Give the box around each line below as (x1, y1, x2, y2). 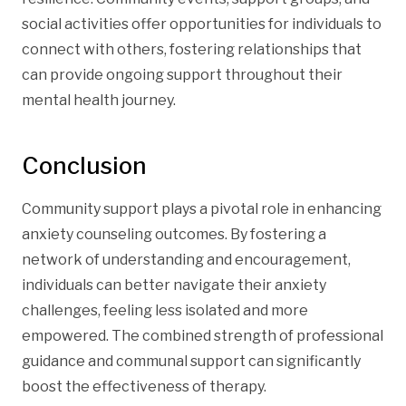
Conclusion (22, 150, 147, 179)
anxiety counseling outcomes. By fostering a (22, 225, 326, 243)
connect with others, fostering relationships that (22, 40, 362, 58)
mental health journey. (22, 91, 176, 109)
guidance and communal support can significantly (22, 352, 361, 370)
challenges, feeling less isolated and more (22, 301, 308, 319)
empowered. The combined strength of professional (22, 326, 383, 344)
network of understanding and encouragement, (22, 250, 351, 268)
